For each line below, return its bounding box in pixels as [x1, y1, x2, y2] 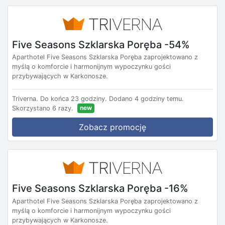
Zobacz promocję [79, 122, 146, 133]
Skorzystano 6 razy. [12, 104, 73, 113]
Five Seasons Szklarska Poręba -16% [12, 182, 188, 194]
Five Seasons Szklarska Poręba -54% [12, 38, 190, 51]
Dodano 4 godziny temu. [109, 95, 184, 103]
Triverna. [12, 95, 38, 103]
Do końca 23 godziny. [40, 95, 107, 103]
